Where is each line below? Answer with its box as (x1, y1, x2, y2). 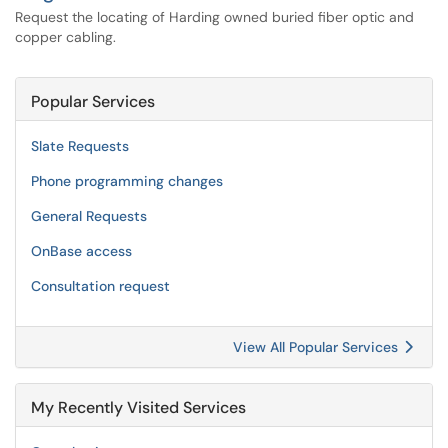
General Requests (31, 207, 147, 225)
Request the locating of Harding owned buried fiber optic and (15, 8, 414, 26)
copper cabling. (15, 28, 116, 46)
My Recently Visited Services (31, 397, 246, 418)
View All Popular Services (233, 338, 402, 356)
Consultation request (31, 277, 170, 295)
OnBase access (31, 242, 132, 260)
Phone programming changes (31, 172, 223, 190)
